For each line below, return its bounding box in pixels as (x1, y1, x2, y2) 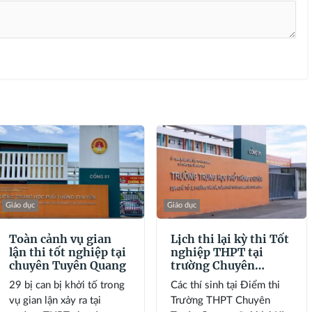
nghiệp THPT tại (171, 244, 264, 259)
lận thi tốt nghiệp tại (8, 244, 126, 259)
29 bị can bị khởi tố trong (8, 279, 125, 290)
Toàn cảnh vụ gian (8, 231, 111, 246)
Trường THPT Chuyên (171, 295, 271, 306)
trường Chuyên (171, 258, 256, 272)
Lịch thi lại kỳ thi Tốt (171, 231, 290, 246)
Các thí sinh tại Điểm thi (171, 279, 281, 290)
